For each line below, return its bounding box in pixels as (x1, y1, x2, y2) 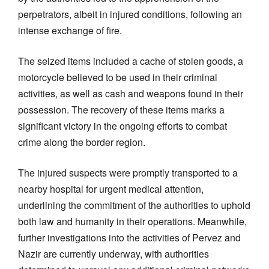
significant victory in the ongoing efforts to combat (18, 118, 227, 133)
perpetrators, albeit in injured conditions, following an (18, 7, 242, 21)
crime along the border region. (18, 134, 145, 149)
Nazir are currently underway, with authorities (18, 246, 209, 261)
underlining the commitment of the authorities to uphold (18, 198, 250, 212)
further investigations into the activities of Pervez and (18, 230, 241, 244)
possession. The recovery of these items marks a (18, 102, 225, 116)
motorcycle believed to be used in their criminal (18, 70, 217, 84)
